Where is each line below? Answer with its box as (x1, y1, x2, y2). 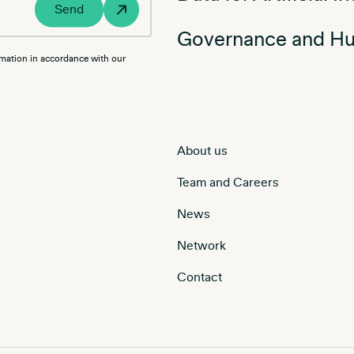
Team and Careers (177, 174, 279, 190)
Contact (177, 269, 222, 285)
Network (177, 237, 226, 254)
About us (177, 142, 228, 159)
